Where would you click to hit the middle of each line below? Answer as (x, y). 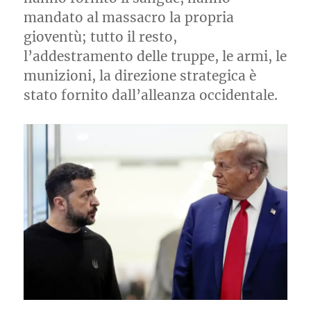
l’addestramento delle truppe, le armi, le (155, 56)
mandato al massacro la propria (129, 17)
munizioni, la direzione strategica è (140, 76)
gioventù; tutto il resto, (101, 37)
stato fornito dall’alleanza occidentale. (151, 95)
